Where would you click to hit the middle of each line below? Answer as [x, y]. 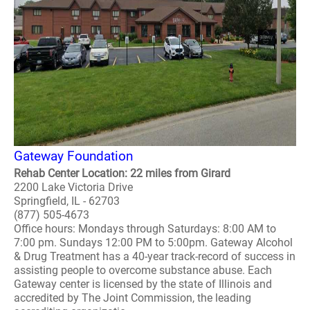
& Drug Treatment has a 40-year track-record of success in [155, 256]
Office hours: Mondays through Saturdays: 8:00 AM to [145, 229]
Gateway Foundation [73, 156]
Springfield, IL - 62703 [67, 201]
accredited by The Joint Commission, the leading [133, 298]
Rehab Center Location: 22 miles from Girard [122, 173]
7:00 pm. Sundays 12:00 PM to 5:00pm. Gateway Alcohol [153, 243]
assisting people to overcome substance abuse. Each [143, 270]
